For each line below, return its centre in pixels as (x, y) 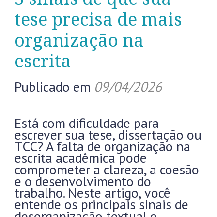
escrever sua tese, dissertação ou (108, 134)
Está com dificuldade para (87, 123)
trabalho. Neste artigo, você (93, 193)
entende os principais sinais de (101, 204)
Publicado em (54, 86)
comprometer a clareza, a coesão (107, 169)
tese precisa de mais (98, 20)
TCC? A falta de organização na (102, 146)
